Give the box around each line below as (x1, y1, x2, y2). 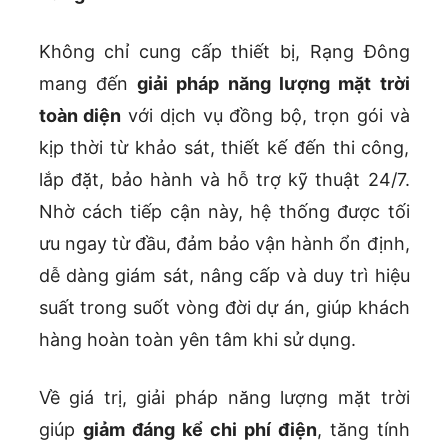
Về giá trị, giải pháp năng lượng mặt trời (38, 387, 410, 409)
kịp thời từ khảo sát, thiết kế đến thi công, (38, 137, 410, 159)
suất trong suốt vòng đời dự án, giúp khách (38, 297, 410, 319)
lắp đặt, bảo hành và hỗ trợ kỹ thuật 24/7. (38, 169, 410, 191)
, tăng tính (316, 419, 410, 441)
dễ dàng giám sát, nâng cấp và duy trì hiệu (38, 265, 410, 287)
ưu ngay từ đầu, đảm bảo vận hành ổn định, (38, 233, 410, 255)
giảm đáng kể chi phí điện (82, 419, 317, 441)
